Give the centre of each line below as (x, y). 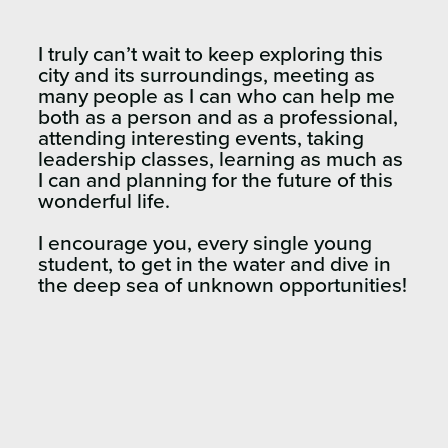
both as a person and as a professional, (218, 118)
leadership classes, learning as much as (220, 160)
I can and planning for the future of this (215, 181)
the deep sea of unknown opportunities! (222, 286)
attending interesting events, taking (201, 139)
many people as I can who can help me (216, 97)
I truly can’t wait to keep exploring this (210, 55)
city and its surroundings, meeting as (206, 76)
